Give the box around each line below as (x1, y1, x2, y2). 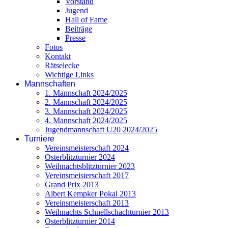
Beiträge (65, 24, 92, 33)
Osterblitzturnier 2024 (45, 153, 115, 161)
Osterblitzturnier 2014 (45, 217, 115, 225)
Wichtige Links (45, 70, 94, 79)
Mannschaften (24, 79, 75, 88)
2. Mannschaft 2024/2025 (45, 98, 127, 106)
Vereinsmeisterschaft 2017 (45, 171, 129, 180)
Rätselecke (45, 61, 79, 70)
